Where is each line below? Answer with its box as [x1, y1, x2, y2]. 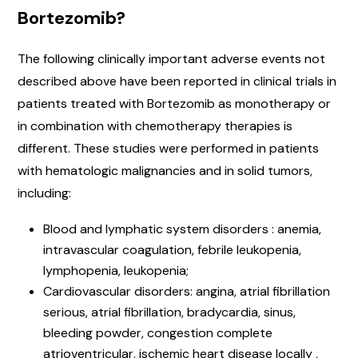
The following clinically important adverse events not [18, 50, 325, 67]
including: [18, 184, 74, 201]
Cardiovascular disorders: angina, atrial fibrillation [43, 282, 330, 300]
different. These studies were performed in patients [18, 139, 319, 157]
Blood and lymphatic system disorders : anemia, [43, 220, 321, 237]
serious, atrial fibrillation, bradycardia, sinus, [43, 303, 296, 320]
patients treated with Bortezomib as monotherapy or [18, 94, 331, 112]
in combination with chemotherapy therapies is [18, 117, 292, 134]
